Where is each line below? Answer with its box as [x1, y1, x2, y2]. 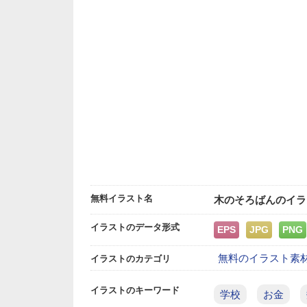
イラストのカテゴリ [90, 254, 171, 264]
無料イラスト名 [90, 193, 153, 204]
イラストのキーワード [90, 285, 180, 295]
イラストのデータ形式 [90, 222, 180, 232]
